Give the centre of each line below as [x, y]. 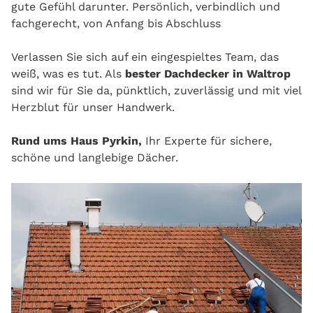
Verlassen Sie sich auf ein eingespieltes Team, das [145, 57]
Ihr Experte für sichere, [209, 141]
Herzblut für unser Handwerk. [93, 108]
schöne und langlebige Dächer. [95, 158]
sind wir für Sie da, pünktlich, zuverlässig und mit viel [156, 91]
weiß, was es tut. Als [66, 74]
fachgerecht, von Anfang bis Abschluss [116, 24]
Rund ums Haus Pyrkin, [78, 141]
